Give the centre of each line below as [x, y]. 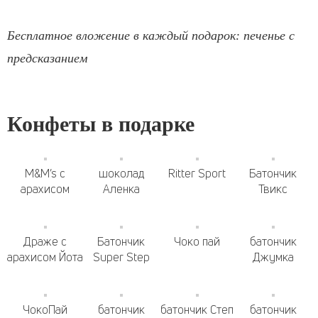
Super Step [121, 257]
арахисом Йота [45, 257]
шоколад [121, 173]
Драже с [45, 241]
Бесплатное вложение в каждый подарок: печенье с [151, 35]
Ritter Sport [197, 173]
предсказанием [47, 58]
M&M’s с [45, 173]
